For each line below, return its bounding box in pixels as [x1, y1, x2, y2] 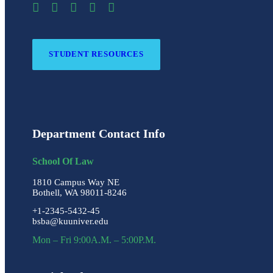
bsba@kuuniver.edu [32, 216, 108, 227]
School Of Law [32, 156, 94, 167]
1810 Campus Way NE [32, 177, 119, 188]
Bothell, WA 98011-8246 [32, 188, 127, 198]
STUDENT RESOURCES [49, 49, 144, 59]
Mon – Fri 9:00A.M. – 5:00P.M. [32, 235, 156, 246]
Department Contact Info [32, 127, 165, 141]
